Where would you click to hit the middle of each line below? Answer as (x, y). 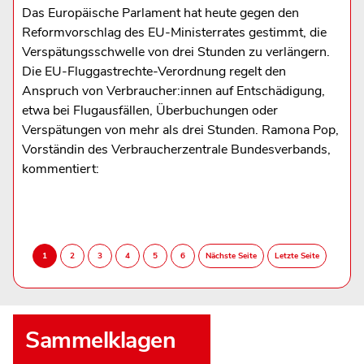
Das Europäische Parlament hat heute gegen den (160, 13)
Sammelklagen (100, 340)
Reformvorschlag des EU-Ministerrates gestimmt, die (174, 32)
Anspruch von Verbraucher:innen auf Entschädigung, (173, 91)
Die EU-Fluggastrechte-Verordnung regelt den (154, 71)
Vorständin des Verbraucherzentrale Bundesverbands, (176, 149)
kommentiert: (60, 169)
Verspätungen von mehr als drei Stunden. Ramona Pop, (180, 130)
